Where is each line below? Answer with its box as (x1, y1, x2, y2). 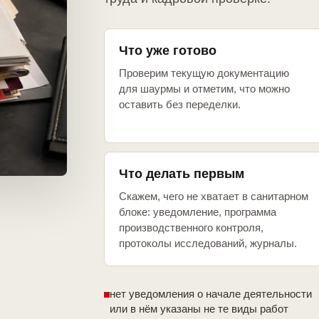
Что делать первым (119, 167, 244, 182)
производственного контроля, (119, 221, 263, 234)
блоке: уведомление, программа (119, 206, 276, 219)
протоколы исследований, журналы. (119, 237, 297, 250)
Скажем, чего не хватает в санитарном (119, 190, 308, 203)
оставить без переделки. (119, 98, 241, 111)
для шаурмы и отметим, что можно (119, 83, 290, 95)
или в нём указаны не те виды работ (110, 303, 288, 315)
